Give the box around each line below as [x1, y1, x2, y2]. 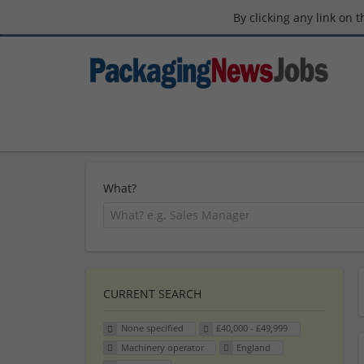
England [236, 341, 271, 354]
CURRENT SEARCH [103, 285, 201, 301]
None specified [120, 322, 184, 335]
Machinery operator [120, 341, 204, 354]
